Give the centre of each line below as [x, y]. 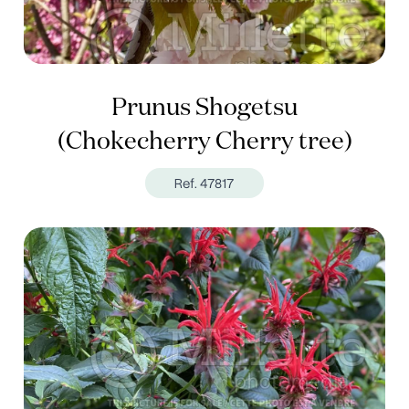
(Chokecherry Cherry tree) [204, 142]
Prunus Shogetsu [204, 108]
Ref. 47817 [204, 183]
